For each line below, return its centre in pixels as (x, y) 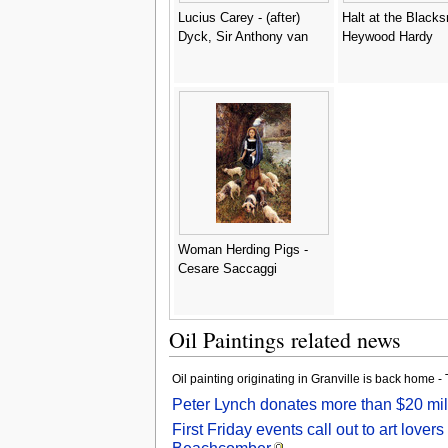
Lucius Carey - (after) (238, 17)
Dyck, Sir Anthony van (242, 36)
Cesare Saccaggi (227, 268)
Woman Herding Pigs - (242, 249)
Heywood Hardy (387, 36)
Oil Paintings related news (284, 339)
